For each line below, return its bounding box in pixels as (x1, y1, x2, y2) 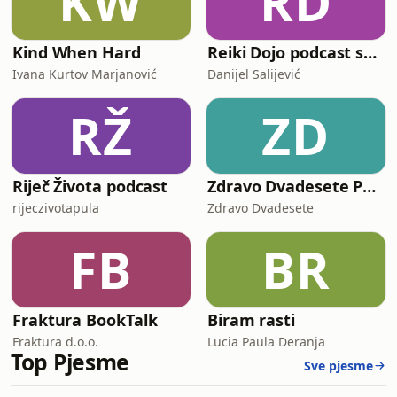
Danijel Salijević (207, 66, 300, 82)
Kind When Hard (12, 42, 141, 63)
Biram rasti (207, 309, 296, 331)
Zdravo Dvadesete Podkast (362, 175, 377, 197)
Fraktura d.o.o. (12, 333, 98, 350)
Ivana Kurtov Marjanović (12, 66, 157, 82)
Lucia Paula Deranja (207, 333, 325, 350)
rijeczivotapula (12, 199, 99, 216)
